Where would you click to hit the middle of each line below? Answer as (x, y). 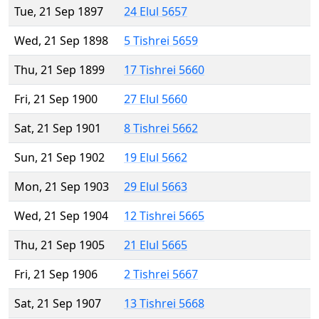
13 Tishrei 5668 (164, 304)
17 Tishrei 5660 (164, 70)
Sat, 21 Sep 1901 (58, 129)
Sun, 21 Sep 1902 (59, 158)
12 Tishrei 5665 (164, 216)
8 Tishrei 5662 (161, 129)
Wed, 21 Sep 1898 (61, 41)
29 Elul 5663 (156, 187)
